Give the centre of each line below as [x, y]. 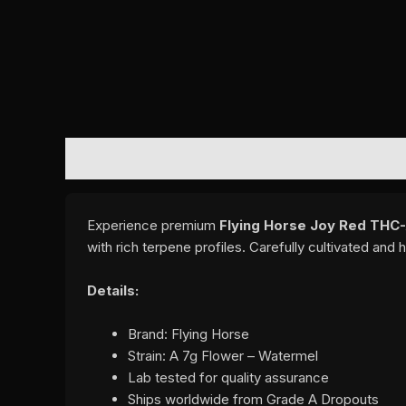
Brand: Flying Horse [188, 334]
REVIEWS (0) [233, 159]
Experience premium [153, 226]
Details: [113, 291]
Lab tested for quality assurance [228, 378]
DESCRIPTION [120, 159]
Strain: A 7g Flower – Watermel [223, 356]
